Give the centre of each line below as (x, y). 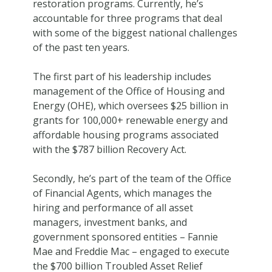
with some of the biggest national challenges (135, 32)
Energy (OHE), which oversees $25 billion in (130, 105)
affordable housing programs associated (125, 134)
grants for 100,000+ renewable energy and (130, 120)
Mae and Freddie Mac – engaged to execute (131, 251)
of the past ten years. (81, 47)
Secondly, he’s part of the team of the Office (132, 178)
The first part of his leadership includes (122, 76)
